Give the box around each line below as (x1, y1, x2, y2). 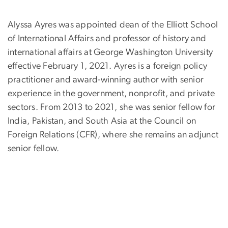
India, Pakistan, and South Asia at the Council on (8, 117, 196, 126)
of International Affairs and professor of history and (8, 34, 207, 44)
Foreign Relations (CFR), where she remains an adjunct (8, 130, 219, 140)
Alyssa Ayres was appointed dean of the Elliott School (8, 20, 218, 30)
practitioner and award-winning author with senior (8, 75, 204, 85)
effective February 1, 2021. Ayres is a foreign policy (8, 62, 208, 71)
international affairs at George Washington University (8, 48, 213, 58)
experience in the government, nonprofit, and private (8, 89, 215, 99)
